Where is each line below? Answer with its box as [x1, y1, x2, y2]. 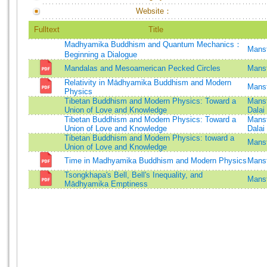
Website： [136, 7, 172, 15]
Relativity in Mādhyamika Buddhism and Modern [64, 78, 231, 87]
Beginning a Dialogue [64, 50, 137, 59]
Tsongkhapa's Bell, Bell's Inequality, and [64, 170, 203, 179]
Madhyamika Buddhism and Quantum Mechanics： [64, 40, 242, 49]
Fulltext [33, 25, 60, 34]
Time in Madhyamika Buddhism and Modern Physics [64, 156, 247, 165]
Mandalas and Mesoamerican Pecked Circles [64, 64, 221, 73]
